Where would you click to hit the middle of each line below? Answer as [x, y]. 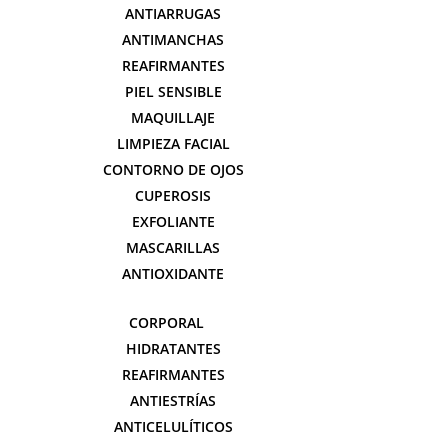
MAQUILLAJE [173, 117]
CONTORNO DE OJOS [173, 169]
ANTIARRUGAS [173, 13]
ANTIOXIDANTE [173, 273]
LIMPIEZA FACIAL [173, 143]
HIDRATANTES [173, 348]
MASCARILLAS [173, 247]
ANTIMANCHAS [173, 39]
